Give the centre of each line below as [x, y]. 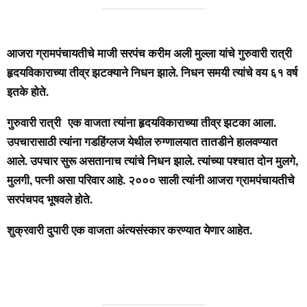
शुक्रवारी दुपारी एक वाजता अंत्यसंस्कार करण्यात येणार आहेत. [130, 230]
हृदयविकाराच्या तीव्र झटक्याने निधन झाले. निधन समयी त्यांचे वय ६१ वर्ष [152, 72]
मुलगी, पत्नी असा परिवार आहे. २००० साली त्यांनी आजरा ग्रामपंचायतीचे [151, 180]
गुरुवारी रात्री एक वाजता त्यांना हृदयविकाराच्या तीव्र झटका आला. [142, 122]
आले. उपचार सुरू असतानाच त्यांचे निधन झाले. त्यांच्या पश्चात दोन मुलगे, [152, 160]
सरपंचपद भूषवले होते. [50, 199]
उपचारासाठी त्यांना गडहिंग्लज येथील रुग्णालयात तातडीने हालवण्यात [142, 141]
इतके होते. [28, 91]
